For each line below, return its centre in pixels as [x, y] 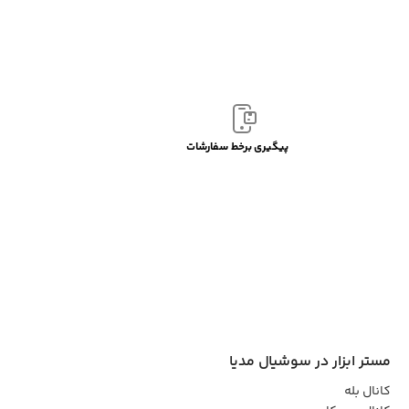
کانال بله [367, 391]
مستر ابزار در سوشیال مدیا [309, 362]
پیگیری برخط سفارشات [238, 147]
